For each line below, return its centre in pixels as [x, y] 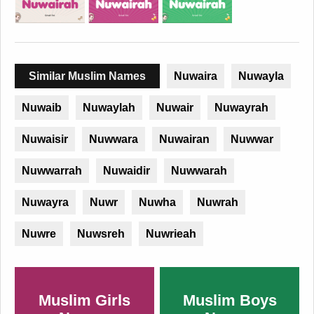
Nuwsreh [101, 234]
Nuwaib [42, 108]
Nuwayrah [241, 108]
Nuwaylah [109, 108]
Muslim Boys [230, 301]
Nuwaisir [45, 139]
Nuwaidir [127, 171]
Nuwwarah [199, 171]
